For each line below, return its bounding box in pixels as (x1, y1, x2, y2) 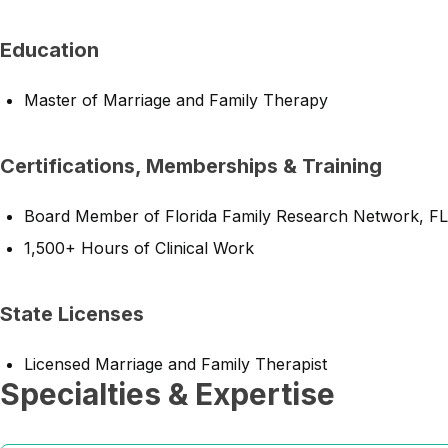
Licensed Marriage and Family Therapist (24, 354, 327, 374)
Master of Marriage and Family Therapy (24, 90, 328, 110)
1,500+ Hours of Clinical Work (24, 238, 254, 258)
